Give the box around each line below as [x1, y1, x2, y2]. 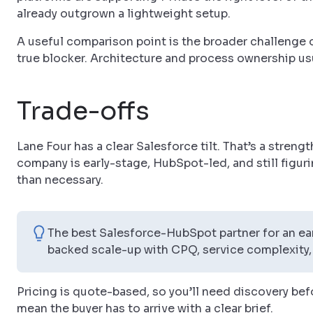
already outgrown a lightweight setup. [17, 6, 231, 21]
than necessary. [17, 173, 103, 187]
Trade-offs [17, 95, 150, 126]
